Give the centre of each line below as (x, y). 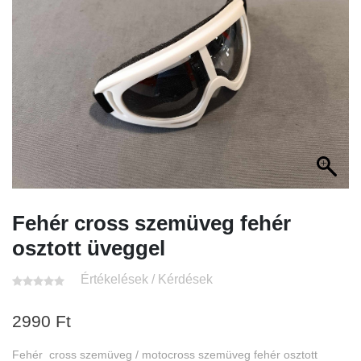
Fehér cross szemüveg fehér (151, 223)
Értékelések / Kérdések (146, 279)
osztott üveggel (89, 248)
